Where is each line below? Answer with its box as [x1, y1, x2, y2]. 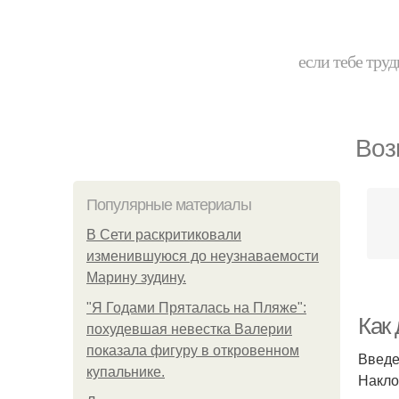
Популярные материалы [86, 196, 251, 214]
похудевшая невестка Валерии [86, 322, 292, 337]
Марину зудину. [86, 270, 186, 285]
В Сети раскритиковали [86, 227, 241, 242]
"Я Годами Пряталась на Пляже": [86, 300, 306, 315]
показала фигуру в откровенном [86, 343, 299, 358]
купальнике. [86, 364, 165, 379]
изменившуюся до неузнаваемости [86, 248, 319, 264]
